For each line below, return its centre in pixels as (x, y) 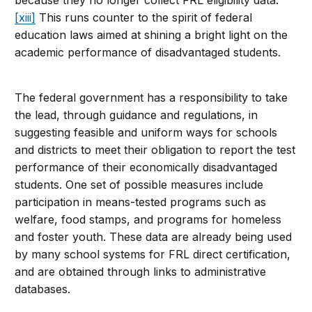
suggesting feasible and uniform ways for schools (146, 132)
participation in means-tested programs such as (141, 202)
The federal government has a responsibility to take (151, 97)
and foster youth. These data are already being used (154, 236)
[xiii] (25, 17)
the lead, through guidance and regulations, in (136, 115)
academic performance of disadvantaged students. (148, 52)
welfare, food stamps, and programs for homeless (148, 219)
